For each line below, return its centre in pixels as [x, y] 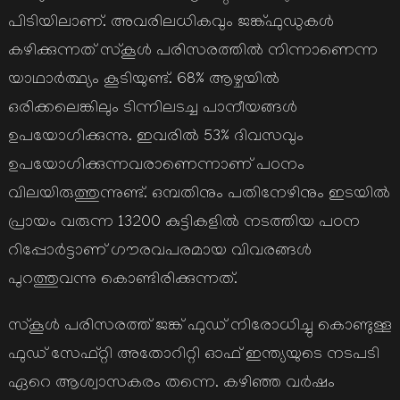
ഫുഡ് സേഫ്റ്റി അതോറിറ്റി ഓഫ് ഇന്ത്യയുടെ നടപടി [193, 356]
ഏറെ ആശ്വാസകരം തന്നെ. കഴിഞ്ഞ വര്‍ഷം [171, 384]
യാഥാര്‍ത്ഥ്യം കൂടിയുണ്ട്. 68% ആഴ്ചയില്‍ [143, 81]
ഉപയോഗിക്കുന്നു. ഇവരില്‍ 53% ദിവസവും [155, 138]
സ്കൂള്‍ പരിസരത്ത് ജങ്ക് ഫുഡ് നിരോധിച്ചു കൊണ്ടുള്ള [200, 327]
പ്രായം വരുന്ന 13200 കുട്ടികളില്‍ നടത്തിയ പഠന [183, 224]
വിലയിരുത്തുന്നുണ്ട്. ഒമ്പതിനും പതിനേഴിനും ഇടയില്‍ [199, 195]
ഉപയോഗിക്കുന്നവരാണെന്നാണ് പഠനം [156, 167]
